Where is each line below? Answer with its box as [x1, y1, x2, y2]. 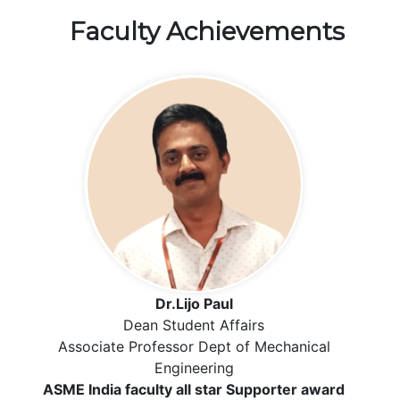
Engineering [154, 358, 234, 377]
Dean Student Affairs [123, 315, 264, 334]
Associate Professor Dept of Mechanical [57, 337, 330, 355]
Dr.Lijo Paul [154, 294, 233, 312]
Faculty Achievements [70, 16, 345, 47]
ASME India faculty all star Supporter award [43, 379, 345, 398]
